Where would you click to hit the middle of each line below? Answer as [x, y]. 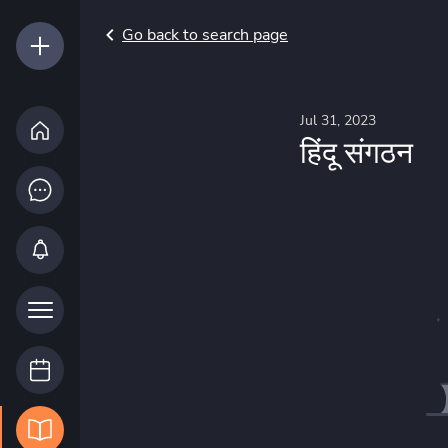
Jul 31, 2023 [337, 120]
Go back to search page [205, 35]
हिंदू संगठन [356, 150]
